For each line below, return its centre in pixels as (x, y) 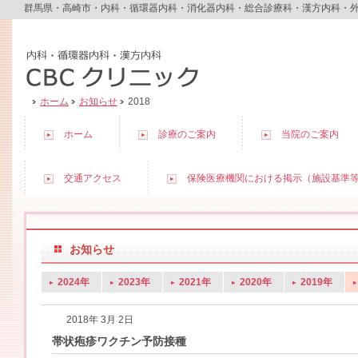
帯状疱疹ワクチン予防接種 (119, 341)
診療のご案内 (187, 134)
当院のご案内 (310, 134)
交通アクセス (93, 178)
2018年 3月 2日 (100, 320)
